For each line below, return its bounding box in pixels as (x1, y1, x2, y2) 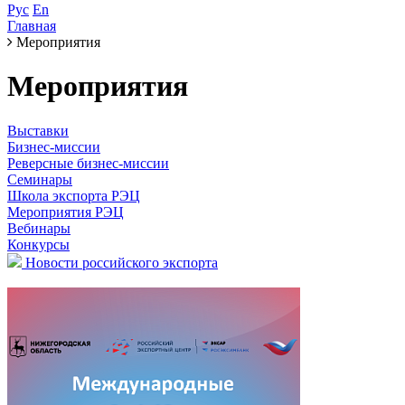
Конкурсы (7, 236, 70, 252)
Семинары (7, 171, 72, 187)
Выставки (7, 122, 69, 138)
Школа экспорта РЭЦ (7, 187, 140, 203)
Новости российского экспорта (25, 254, 218, 270)
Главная (7, 18, 56, 33)
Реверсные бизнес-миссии (7, 155, 169, 171)
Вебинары (7, 220, 71, 236)
